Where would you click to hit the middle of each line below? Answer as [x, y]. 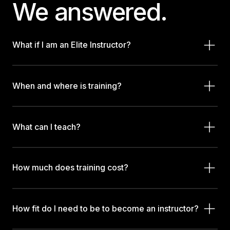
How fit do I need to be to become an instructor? [105, 209]
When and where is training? [67, 86]
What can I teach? [46, 127]
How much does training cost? [70, 168]
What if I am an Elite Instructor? [71, 45]
